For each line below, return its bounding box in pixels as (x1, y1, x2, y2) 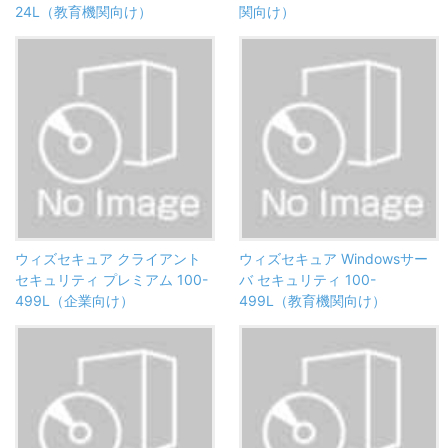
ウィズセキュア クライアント (15, 250, 201, 268)
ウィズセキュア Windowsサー (239, 250, 428, 268)
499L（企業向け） (15, 292, 134, 310)
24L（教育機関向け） (15, 3, 152, 21)
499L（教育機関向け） (239, 292, 386, 310)
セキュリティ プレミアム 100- (15, 271, 208, 289)
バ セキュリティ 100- (239, 271, 376, 289)
